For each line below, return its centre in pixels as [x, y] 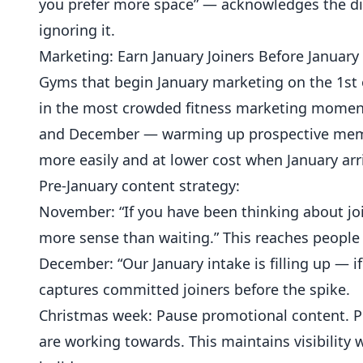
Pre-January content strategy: [139, 186]
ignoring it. [77, 30]
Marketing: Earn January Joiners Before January [199, 56]
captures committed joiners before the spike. [194, 289]
